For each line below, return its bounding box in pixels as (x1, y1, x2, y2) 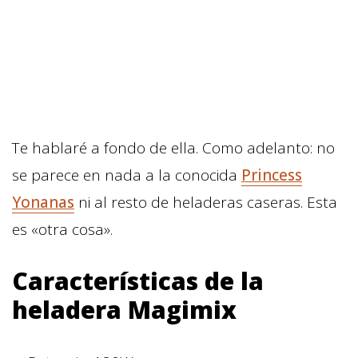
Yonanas (12, 191, 74, 213)
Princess (241, 164, 302, 185)
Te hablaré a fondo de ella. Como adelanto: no (12, 137, 335, 158)
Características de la (12, 264, 264, 297)
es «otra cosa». (12, 218, 113, 240)
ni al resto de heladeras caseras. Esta (74, 191, 337, 213)
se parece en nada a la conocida (12, 164, 241, 185)
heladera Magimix (12, 292, 237, 326)
